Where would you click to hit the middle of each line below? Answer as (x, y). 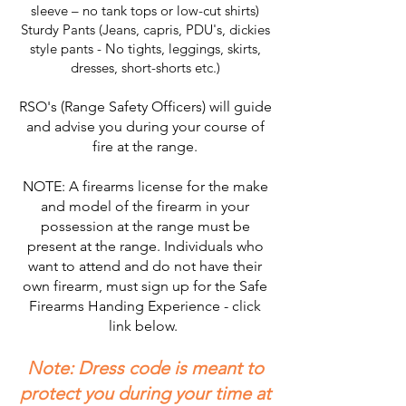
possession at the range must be (145, 226)
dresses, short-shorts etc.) (145, 68)
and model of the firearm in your (145, 206)
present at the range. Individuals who (145, 246)
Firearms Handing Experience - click (145, 306)
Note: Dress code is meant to (145, 368)
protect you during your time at (145, 393)
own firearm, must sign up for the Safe (145, 286)
